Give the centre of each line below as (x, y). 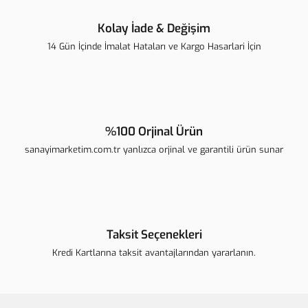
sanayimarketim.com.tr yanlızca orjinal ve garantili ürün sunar (154, 150)
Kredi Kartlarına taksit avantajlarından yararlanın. (154, 253)
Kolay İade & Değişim (154, 29)
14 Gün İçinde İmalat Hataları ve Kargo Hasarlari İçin (154, 46)
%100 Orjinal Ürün (154, 132)
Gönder (154, 66)
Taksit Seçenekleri (154, 235)
